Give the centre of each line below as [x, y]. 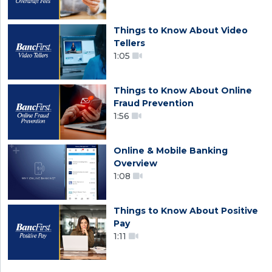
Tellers [130, 43]
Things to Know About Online [183, 91]
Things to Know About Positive [186, 211]
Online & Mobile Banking [171, 151]
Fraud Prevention [154, 104]
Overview [136, 164]
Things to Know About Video [181, 31]
